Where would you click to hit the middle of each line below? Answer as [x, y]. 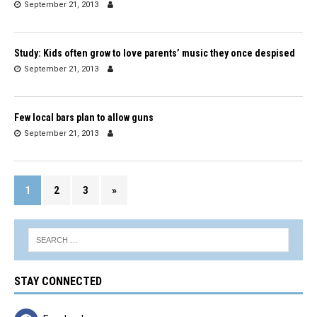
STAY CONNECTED [58, 281]
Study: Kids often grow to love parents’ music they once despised [155, 53]
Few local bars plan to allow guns [84, 117]
